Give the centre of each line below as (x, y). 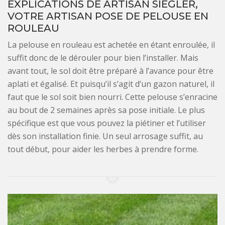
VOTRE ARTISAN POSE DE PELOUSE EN (108, 16)
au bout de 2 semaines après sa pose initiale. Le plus (106, 110)
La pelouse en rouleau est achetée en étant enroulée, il (111, 45)
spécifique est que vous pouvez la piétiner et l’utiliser (107, 123)
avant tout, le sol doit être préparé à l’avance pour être (110, 71)
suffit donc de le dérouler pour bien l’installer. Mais (103, 58)
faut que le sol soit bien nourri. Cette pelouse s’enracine (113, 97)
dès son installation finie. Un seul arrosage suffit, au (105, 136)
